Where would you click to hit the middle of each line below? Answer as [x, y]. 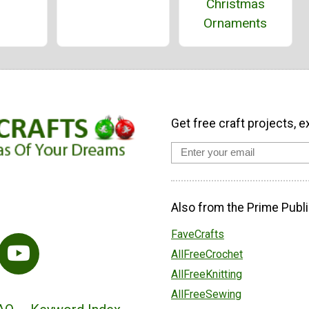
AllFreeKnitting [207, 274]
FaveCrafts [198, 234]
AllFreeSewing [206, 294]
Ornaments [236, 23]
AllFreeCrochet [207, 254]
